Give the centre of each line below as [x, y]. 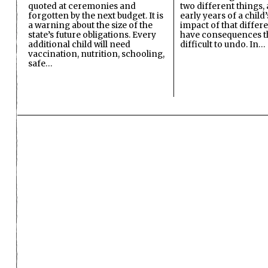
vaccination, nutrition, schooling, [96, 54]
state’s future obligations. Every [92, 35]
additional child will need [79, 44]
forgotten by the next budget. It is [96, 16]
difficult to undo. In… [223, 44]
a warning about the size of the [90, 25]
